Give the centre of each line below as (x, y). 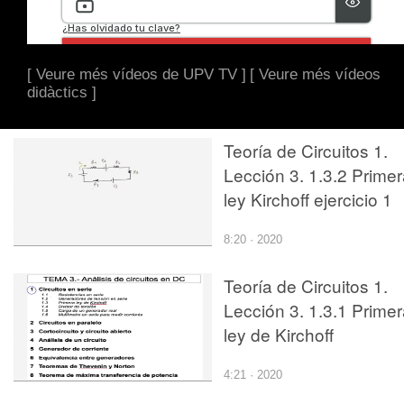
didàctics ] (62, 92)
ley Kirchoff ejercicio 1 (308, 198)
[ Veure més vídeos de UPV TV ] (137, 74)
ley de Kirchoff (279, 334)
